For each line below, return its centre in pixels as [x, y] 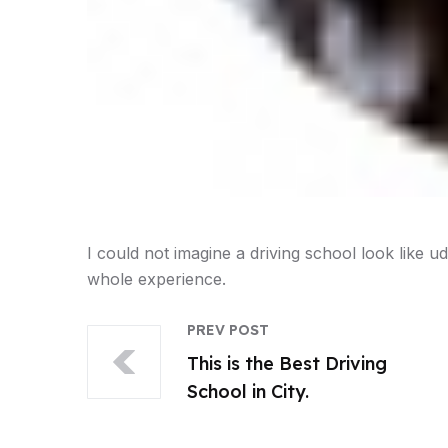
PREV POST [228, 330]
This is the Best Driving [287, 363]
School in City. [248, 391]
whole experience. [156, 279]
